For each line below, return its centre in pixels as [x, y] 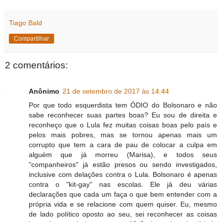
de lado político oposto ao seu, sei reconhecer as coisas [123, 214]
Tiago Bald [26, 23]
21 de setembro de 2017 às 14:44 [116, 91]
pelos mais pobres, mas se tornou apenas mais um [123, 135]
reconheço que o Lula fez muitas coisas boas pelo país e [123, 125]
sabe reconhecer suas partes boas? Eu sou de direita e [123, 115]
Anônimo [44, 91]
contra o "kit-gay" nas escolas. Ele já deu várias [123, 184]
